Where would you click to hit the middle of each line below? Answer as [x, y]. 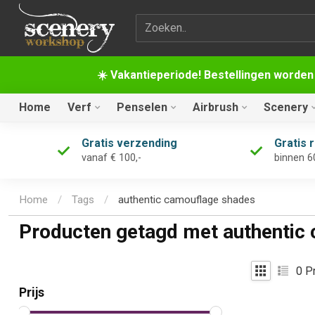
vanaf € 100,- [111, 158]
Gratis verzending [129, 143]
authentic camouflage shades [187, 200]
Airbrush [216, 107]
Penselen [142, 107]
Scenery [286, 107]
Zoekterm [159, 22]
